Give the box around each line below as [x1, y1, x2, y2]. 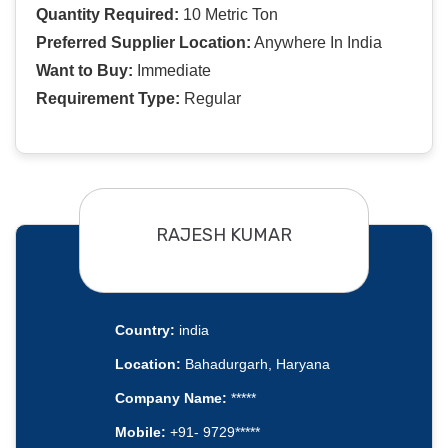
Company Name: [114, 390, 227, 407]
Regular [180, 90, 241, 108]
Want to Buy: [36, 62, 133, 80]
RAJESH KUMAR [156, 223, 292, 246]
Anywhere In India [251, 34, 382, 52]
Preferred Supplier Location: [36, 34, 251, 52]
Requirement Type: [36, 90, 180, 108]
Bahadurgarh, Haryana [180, 356, 330, 373]
